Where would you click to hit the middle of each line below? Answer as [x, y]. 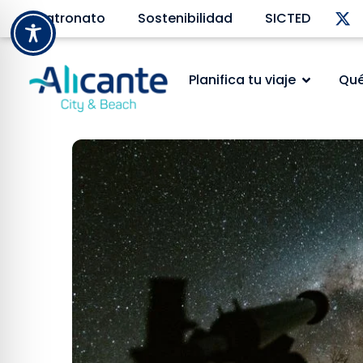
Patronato [71, 18]
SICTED [287, 18]
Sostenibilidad [185, 18]
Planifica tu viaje [242, 79]
